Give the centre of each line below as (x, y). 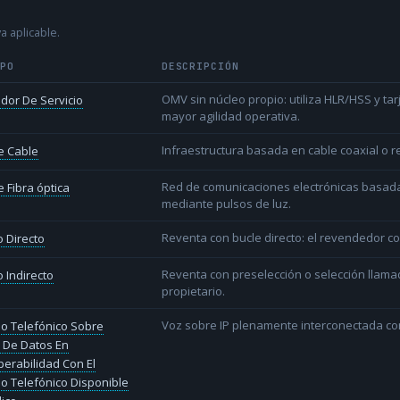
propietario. (193, 292)
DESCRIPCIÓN (200, 67)
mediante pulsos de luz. (226, 204)
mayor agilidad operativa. (230, 117)
